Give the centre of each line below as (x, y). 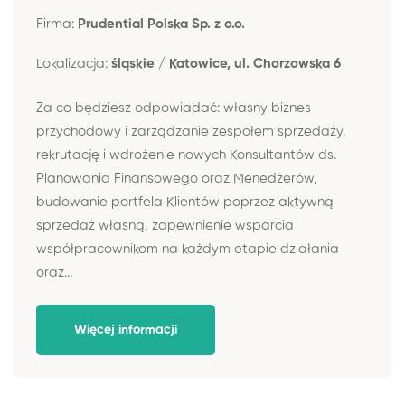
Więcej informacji (126, 330)
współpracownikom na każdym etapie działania (188, 249)
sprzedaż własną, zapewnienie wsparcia (165, 225)
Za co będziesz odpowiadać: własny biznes (174, 108)
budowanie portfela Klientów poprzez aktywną (185, 202)
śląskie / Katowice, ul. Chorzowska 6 (226, 64)
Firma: (57, 24)
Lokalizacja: (74, 64)
